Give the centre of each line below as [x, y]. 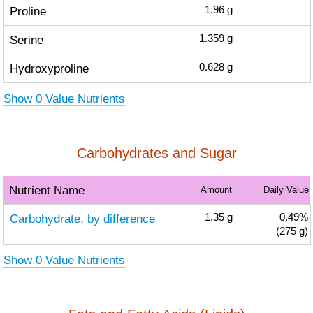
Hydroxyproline [49, 68]
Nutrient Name [46, 190]
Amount [216, 190]
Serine [26, 40]
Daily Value [286, 190]
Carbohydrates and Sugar [156, 153]
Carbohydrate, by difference [82, 219]
